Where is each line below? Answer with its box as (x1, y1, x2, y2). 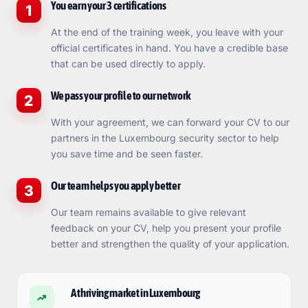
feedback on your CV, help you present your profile (50, 222, 281, 234)
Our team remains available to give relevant (50, 206, 246, 218)
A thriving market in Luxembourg (70, 286, 200, 300)
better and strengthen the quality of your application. (50, 238, 289, 250)
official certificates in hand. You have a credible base (50, 42, 288, 54)
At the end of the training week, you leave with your (50, 26, 283, 38)
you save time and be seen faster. (50, 148, 203, 159)
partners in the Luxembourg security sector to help (50, 132, 279, 144)
